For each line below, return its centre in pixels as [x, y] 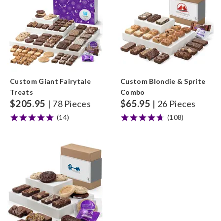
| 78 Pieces [69, 104]
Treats [21, 92]
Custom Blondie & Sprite [163, 81]
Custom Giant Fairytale [51, 81]
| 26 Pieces [174, 104]
